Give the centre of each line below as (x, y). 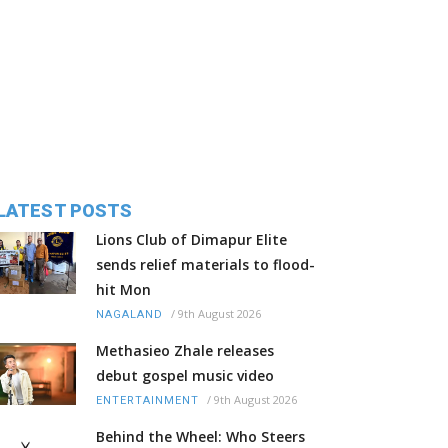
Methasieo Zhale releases (185, 351)
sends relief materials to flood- (205, 265)
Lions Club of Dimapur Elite (191, 240)
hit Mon (123, 290)
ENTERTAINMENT (147, 401)
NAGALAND (129, 315)
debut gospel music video (185, 376)
